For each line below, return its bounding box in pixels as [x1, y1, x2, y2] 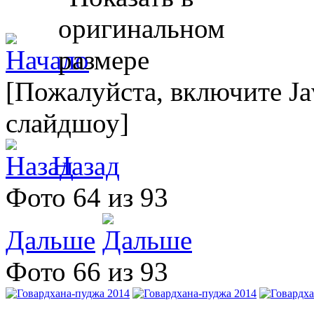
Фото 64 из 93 [6, 182, 182, 212]
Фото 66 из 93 [6, 256, 182, 287]
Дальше [6, 224, 95, 255]
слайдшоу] [6, 107, 129, 138]
